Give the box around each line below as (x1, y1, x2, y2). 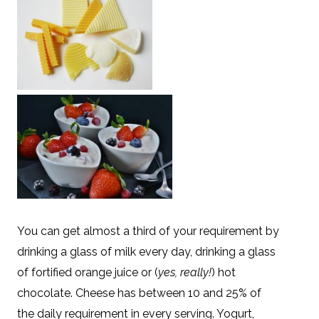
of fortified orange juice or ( (17, 265, 158, 279)
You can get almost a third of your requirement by (17, 224, 279, 238)
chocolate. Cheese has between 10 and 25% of (17, 286, 261, 300)
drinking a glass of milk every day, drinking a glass (17, 244, 276, 258)
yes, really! (158, 265, 211, 279)
